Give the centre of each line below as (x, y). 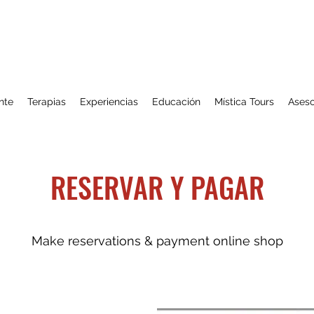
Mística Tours (244, 102)
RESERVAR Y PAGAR (157, 187)
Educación (176, 102)
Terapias (47, 102)
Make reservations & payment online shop (157, 241)
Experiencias (109, 102)
